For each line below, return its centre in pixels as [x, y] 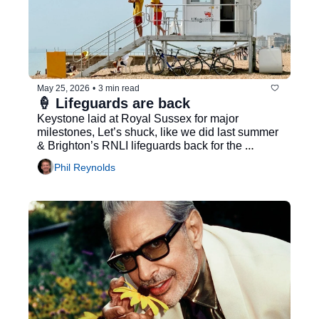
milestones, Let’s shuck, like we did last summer [158, 132]
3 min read [119, 88]
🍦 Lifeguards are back [114, 104]
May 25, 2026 [63, 88]
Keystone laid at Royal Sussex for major [138, 119]
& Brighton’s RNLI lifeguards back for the [140, 146]
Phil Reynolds [85, 167]
